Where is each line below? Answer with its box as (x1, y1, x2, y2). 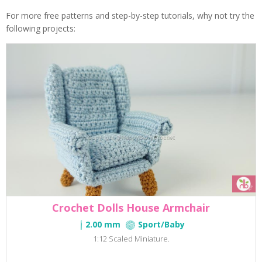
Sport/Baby (137, 219, 185, 230)
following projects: (6, 23, 75, 35)
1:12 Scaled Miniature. (92, 233, 170, 244)
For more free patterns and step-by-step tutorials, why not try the (6, 10, 254, 22)
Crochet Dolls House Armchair (52, 201, 210, 215)
